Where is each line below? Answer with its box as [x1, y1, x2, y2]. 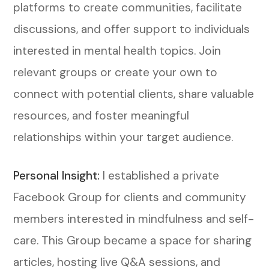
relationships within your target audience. [13, 129, 234, 145]
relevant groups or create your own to [13, 64, 218, 80]
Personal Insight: [13, 168, 100, 183]
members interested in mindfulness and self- [13, 211, 255, 226]
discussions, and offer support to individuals [13, 21, 250, 37]
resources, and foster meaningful [13, 107, 190, 123]
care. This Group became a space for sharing [13, 232, 252, 248]
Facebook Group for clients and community [13, 189, 247, 205]
